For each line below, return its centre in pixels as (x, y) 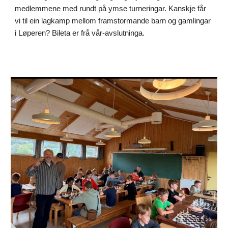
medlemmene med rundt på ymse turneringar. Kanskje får (111, 8)
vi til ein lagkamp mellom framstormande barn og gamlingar (113, 21)
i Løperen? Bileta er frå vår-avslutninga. (80, 33)
